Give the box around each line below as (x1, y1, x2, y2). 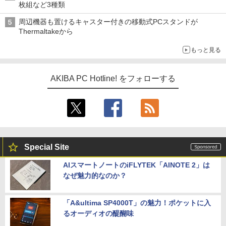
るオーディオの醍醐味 (63, 209, 134, 218)
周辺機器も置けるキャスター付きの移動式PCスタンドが (19, 18, 198, 26)
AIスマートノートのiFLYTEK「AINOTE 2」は (63, 161, 210, 169)
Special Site (24, 143, 69, 152)
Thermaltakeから (19, 27, 73, 36)
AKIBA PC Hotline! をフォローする (50, 74, 176, 83)
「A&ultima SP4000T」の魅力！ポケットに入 (63, 199, 211, 207)
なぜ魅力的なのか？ (63, 172, 127, 180)
